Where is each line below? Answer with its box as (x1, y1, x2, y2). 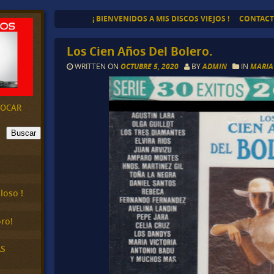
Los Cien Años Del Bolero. (67, 43, 213, 60)
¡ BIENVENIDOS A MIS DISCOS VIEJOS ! (92, 13, 229, 24)
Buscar (11, 128, 36, 138)
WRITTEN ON (73, 61, 121, 72)
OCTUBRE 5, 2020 (120, 61, 181, 72)
